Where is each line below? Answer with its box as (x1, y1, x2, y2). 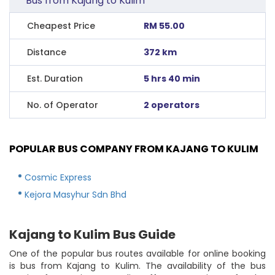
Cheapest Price (27, 19, 95, 32)
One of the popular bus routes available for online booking (9, 247, 266, 260)
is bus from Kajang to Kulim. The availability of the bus (9, 259, 266, 272)
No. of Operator (27, 98, 98, 111)
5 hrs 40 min (144, 72, 201, 85)
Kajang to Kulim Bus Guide (9, 225, 176, 243)
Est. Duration (27, 72, 83, 85)
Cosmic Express (25, 171, 91, 184)
